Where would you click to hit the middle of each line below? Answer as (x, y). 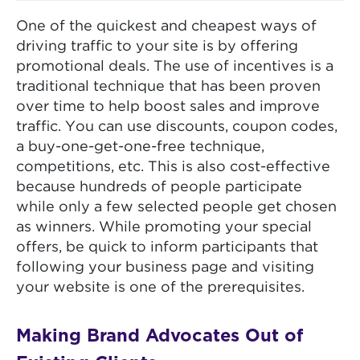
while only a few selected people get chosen (176, 208)
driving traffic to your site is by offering (157, 47)
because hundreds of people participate (159, 188)
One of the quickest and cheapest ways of (166, 27)
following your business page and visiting (165, 268)
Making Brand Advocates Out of (160, 336)
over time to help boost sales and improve (168, 107)
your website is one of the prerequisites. (160, 288)
